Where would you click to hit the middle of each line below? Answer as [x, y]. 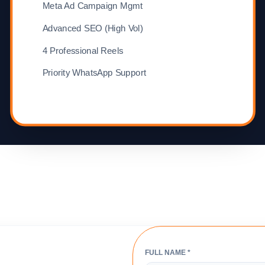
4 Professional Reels [83, 51]
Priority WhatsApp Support [94, 73]
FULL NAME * [168, 253]
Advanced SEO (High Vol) [93, 28]
